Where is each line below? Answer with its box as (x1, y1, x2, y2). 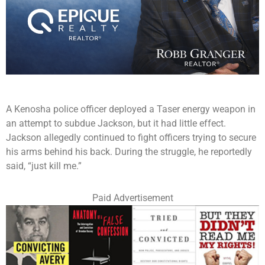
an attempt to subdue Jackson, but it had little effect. (6, 117, 226, 129)
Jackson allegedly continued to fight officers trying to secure (6, 131, 256, 143)
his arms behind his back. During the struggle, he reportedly (6, 146, 252, 157)
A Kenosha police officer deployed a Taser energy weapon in (6, 103, 256, 115)
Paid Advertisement (92, 192, 173, 203)
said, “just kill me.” (6, 160, 82, 172)
